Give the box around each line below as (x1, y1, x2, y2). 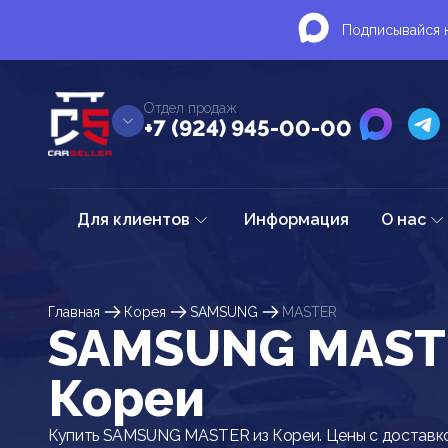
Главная (48, 303, 100, 320)
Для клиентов (77, 210, 190, 229)
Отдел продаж (144, 100, 237, 116)
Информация (244, 210, 349, 229)
